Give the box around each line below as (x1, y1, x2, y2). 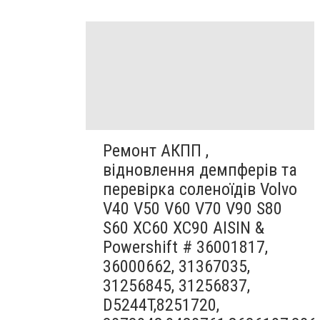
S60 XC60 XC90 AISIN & (103, 218, 264, 239)
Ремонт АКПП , (103, 141, 209, 161)
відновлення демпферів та (103, 160, 297, 181)
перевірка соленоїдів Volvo (103, 179, 297, 200)
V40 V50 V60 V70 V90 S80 (103, 199, 282, 219)
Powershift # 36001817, (103, 237, 268, 258)
